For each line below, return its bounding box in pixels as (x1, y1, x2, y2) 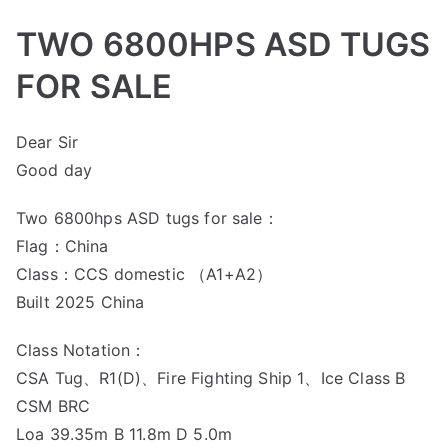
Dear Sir (16, 132, 79, 152)
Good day (16, 160, 93, 180)
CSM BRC (16, 396, 91, 416)
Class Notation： (16, 340, 147, 360)
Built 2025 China (16, 292, 145, 312)
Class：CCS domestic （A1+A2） (16, 264, 273, 284)
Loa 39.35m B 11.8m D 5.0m (16, 424, 232, 444)
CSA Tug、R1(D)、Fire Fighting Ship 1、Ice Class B (16, 368, 406, 388)
